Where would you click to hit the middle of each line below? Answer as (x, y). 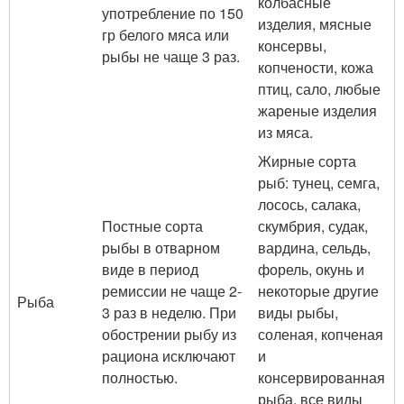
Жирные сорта (307, 161)
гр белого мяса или (165, 35)
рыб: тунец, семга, (319, 183)
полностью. (140, 377)
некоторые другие (318, 291)
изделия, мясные (315, 24)
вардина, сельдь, (314, 248)
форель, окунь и (311, 269)
